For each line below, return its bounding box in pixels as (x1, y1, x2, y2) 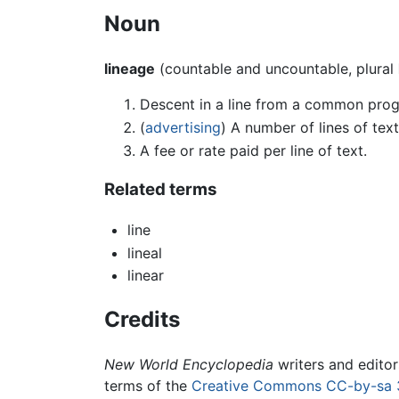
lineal (126, 243, 162, 262)
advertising (145, 118, 221, 136)
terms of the (104, 376, 191, 395)
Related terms (104, 179, 217, 200)
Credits (104, 306, 180, 333)
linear (126, 266, 164, 285)
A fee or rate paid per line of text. (140, 141, 367, 159)
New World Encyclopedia (104, 354, 273, 373)
